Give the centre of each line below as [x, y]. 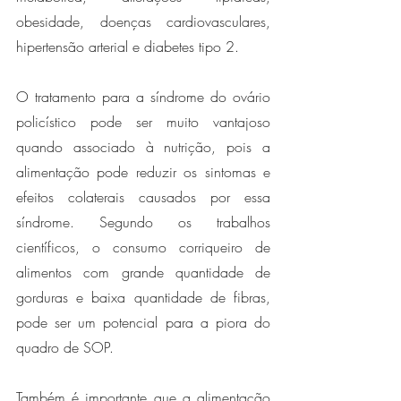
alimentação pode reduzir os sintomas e [143, 171]
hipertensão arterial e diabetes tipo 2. [128, 46]
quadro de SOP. [65, 347]
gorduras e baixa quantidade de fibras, [143, 297]
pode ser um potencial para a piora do [143, 322]
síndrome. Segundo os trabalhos [143, 222]
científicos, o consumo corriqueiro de [143, 247]
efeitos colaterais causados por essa [143, 196]
